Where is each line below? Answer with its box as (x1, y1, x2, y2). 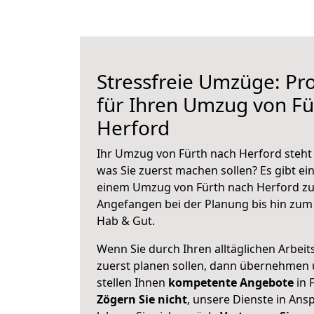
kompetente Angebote (168, 275, 294, 290)
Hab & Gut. (97, 213, 155, 228)
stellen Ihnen (97, 275, 168, 290)
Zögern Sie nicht (97, 292, 187, 307)
